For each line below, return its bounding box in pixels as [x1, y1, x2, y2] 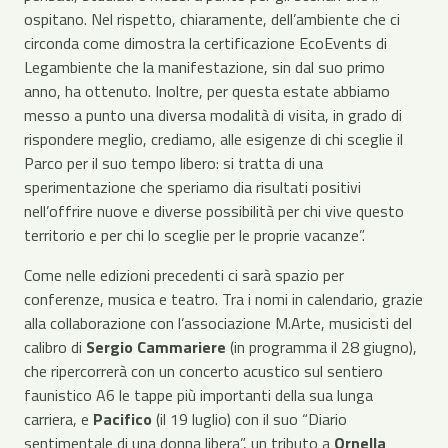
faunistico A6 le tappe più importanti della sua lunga [24, 383, 373, 407]
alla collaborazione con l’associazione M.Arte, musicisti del [24, 311, 412, 335]
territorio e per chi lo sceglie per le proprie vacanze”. [24, 223, 365, 247]
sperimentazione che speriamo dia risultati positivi [24, 175, 361, 199]
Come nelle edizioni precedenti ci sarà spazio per [24, 263, 344, 287]
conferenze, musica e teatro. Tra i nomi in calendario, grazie [24, 287, 423, 311]
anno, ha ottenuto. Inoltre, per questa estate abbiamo [24, 79, 390, 103]
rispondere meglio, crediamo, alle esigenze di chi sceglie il [24, 127, 403, 151]
